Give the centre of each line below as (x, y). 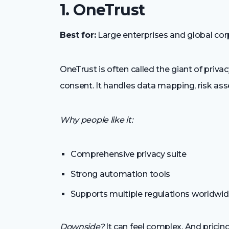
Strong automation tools (121, 174)
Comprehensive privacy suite (129, 154)
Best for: (78, 35)
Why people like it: (97, 120)
